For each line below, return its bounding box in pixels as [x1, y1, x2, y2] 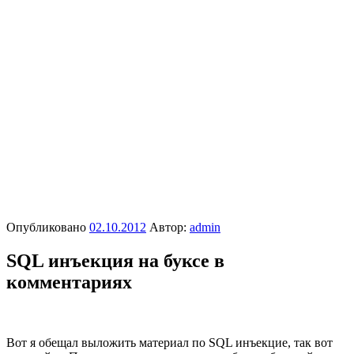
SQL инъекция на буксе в [6, 250, 224, 271]
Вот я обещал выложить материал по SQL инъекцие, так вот [6, 335, 333, 349]
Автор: [149, 220, 190, 234]
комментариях [6, 271, 132, 292]
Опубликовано [6, 220, 86, 234]
